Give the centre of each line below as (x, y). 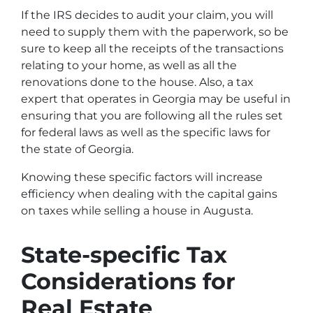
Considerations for (128, 281)
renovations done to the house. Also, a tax (137, 82)
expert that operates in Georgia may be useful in (156, 99)
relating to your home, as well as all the (129, 65)
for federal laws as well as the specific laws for (146, 132)
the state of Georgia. (77, 149)
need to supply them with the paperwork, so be (155, 32)
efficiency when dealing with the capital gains (149, 194)
